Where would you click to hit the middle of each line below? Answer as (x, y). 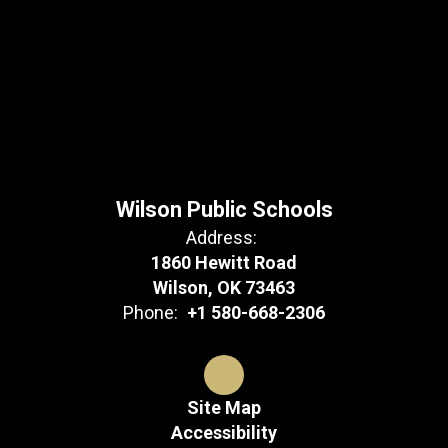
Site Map (224, 407)
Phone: (150, 312)
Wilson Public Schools (224, 209)
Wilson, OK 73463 (224, 287)
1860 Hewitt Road (224, 262)
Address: (221, 237)
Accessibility (224, 432)
